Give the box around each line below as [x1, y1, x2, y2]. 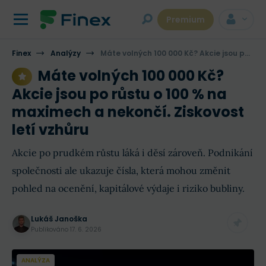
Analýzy [50, 48, 81, 58]
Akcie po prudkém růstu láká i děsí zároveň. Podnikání [12, 147, 253, 159]
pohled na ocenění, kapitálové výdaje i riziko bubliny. [12, 182, 245, 195]
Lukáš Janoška [31, 214, 87, 224]
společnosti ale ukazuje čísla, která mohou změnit [12, 164, 230, 177]
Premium [166, 14, 205, 26]
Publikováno [31, 225, 70, 235]
